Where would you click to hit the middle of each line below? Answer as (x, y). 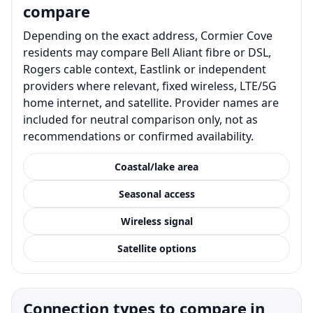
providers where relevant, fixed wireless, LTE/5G (150, 86)
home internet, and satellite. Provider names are (151, 102)
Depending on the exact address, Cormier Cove (148, 35)
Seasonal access (156, 194)
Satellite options (156, 248)
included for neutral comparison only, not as (140, 119)
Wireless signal (156, 221)
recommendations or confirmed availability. (138, 136)
